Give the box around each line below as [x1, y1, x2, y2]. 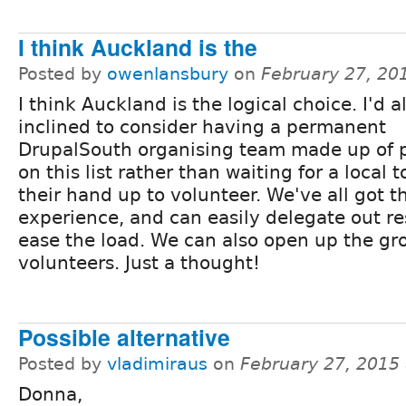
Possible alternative [18, 320, 230, 353]
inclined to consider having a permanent [18, 115, 386, 138]
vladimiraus [107, 353, 208, 373]
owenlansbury [107, 63, 228, 83]
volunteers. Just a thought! [18, 251, 260, 274]
